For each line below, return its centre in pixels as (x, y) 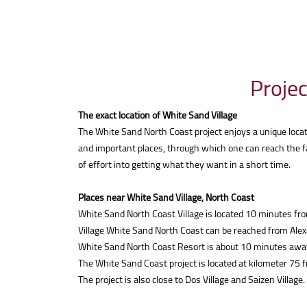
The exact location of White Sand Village (158, 115)
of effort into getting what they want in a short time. (184, 164)
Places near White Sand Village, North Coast (166, 197)
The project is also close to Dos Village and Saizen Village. (192, 280)
